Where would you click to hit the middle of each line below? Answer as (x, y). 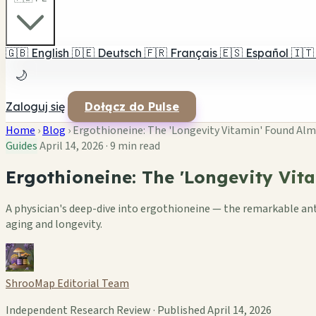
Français (194, 53)
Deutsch (120, 53)
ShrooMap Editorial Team (67, 283)
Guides (22, 146)
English (50, 53)
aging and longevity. (54, 224)
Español (267, 53)
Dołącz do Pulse (132, 107)
